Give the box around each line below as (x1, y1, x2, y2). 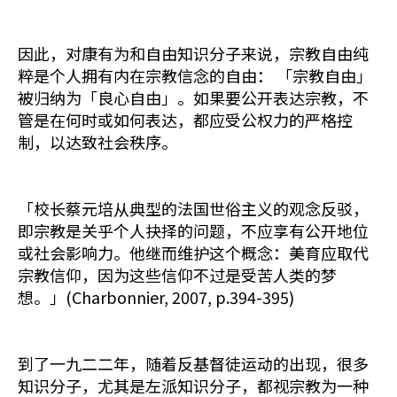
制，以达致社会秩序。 (18, 130, 177, 153)
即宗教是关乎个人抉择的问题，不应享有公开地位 (18, 219, 369, 242)
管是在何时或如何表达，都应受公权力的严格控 (18, 108, 353, 131)
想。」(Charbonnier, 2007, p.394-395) (18, 285, 294, 308)
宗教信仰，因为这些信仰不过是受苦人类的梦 (18, 263, 337, 286)
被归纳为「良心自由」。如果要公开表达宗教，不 (18, 86, 369, 109)
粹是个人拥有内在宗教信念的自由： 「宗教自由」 (18, 64, 372, 87)
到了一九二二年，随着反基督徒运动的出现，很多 (18, 352, 369, 375)
